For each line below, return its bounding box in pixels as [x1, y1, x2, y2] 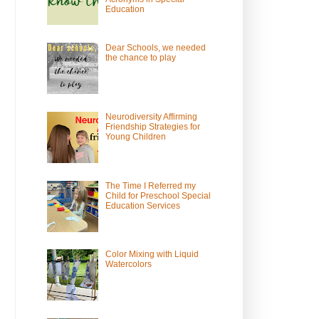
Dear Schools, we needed [105, 43, 206, 53]
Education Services [105, 200, 180, 211]
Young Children [105, 131, 166, 142]
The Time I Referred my [105, 180, 196, 191]
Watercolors [105, 259, 152, 270]
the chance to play [105, 53, 176, 63]
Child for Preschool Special [105, 190, 211, 201]
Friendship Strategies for [105, 121, 200, 132]
